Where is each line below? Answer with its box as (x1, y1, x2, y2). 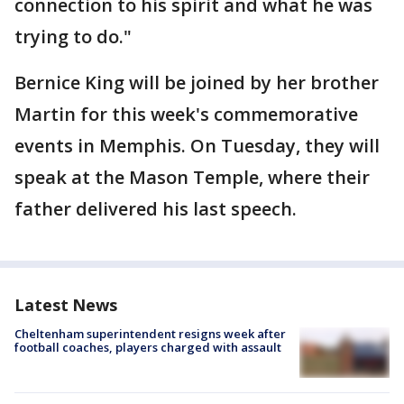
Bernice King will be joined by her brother (14, 70, 379, 95)
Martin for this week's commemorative (14, 102, 358, 126)
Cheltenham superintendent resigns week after (14, 326, 286, 342)
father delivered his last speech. (14, 197, 297, 221)
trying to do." (14, 24, 132, 49)
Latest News (14, 294, 117, 316)
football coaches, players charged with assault (14, 339, 281, 355)
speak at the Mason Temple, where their (14, 165, 370, 189)
